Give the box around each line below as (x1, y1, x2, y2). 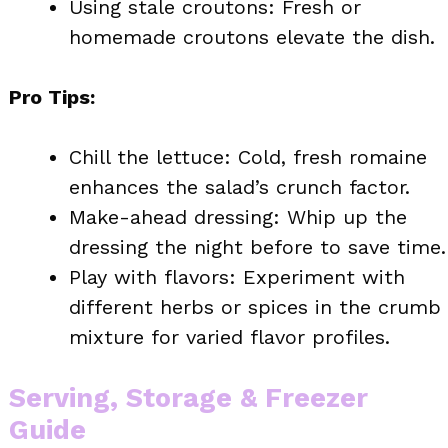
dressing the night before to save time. (69, 234, 446, 259)
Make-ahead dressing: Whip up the (69, 204, 407, 229)
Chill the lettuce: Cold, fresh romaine (69, 144, 427, 169)
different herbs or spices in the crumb (69, 294, 441, 319)
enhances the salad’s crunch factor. (69, 174, 410, 199)
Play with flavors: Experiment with (69, 264, 405, 289)
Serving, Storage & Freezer (9, 381, 368, 414)
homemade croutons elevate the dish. (69, 24, 435, 49)
